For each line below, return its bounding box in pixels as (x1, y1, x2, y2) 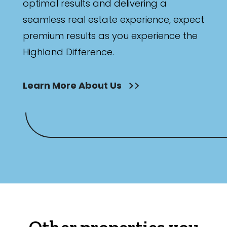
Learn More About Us (23, 79, 124, 92)
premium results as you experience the (23, 29, 198, 43)
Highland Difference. (23, 46, 114, 59)
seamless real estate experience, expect (23, 13, 204, 26)
